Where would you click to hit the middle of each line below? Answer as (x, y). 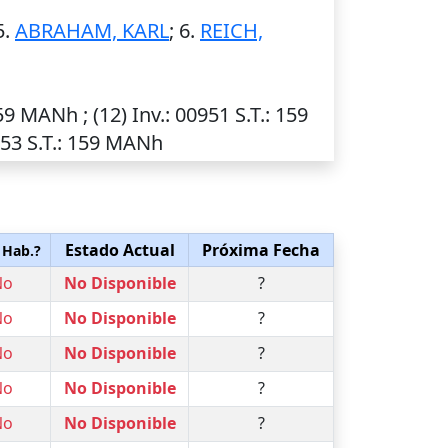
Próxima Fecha (261, 250)
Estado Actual (119, 250)
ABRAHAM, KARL (92, 30)
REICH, (231, 30)
